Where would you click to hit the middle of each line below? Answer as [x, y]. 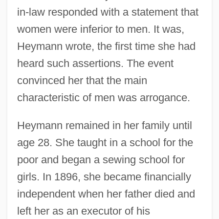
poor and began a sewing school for [101, 159]
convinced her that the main [82, 80]
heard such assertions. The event [95, 63]
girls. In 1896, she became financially [104, 176]
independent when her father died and [106, 194]
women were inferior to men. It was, [100, 29]
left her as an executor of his [83, 211]
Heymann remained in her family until [104, 125]
